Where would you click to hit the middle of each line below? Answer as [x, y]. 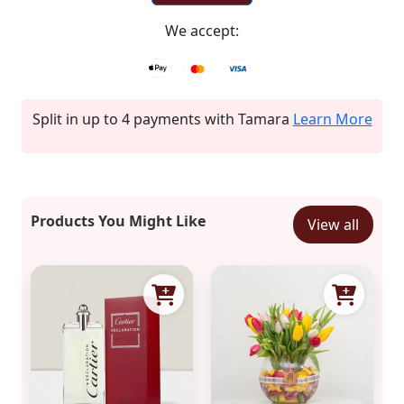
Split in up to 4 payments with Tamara [162, 119]
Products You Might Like [118, 220]
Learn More [332, 119]
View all [333, 225]
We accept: [202, 31]
